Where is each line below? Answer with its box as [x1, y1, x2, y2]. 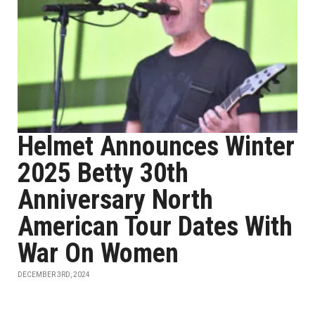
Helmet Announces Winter [18, 131, 295, 162]
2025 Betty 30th [18, 157, 188, 188]
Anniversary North [18, 184, 213, 215]
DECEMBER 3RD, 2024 [18, 271, 90, 278]
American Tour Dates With [18, 211, 292, 242]
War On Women [18, 238, 179, 269]
